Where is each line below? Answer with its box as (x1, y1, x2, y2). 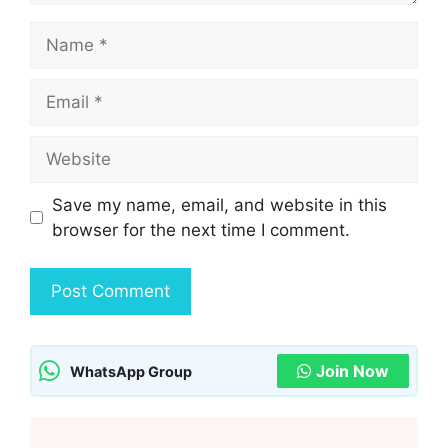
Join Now (316, 361, 389, 382)
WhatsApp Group (70, 362, 192, 380)
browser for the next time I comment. (51, 219, 350, 240)
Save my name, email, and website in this (51, 194, 387, 215)
